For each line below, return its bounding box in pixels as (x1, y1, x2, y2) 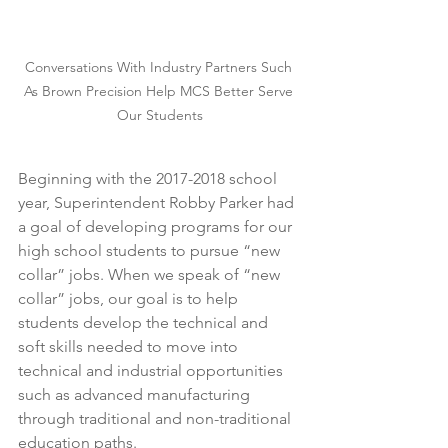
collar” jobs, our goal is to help (18, 289, 242, 309)
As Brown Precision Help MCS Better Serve (23, 82, 297, 101)
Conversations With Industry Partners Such (24, 58, 296, 77)
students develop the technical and (18, 313, 272, 333)
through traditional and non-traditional (18, 409, 295, 429)
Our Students (117, 106, 203, 125)
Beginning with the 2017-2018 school (18, 169, 281, 189)
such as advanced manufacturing (18, 385, 254, 405)
